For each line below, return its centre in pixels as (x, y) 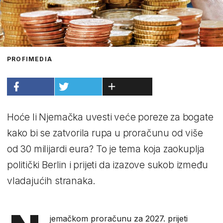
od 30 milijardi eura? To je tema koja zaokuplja (106, 149)
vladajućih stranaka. (52, 181)
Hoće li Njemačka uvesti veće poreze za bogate (110, 117)
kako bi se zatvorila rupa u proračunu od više (105, 133)
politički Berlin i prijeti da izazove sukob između (108, 165)
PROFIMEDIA (30, 59)
